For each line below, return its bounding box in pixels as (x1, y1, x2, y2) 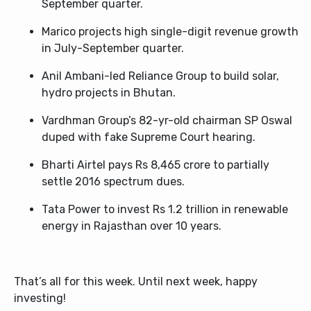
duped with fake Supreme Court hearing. (42, 131, 255, 144)
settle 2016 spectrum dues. (42, 175, 185, 188)
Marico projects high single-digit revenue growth (42, 25, 299, 38)
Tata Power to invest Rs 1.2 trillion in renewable (42, 203, 288, 216)
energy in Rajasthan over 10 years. (42, 219, 221, 233)
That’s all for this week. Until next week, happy (14, 275, 258, 288)
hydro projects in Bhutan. (42, 86, 176, 99)
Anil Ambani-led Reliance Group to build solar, (42, 69, 279, 83)
